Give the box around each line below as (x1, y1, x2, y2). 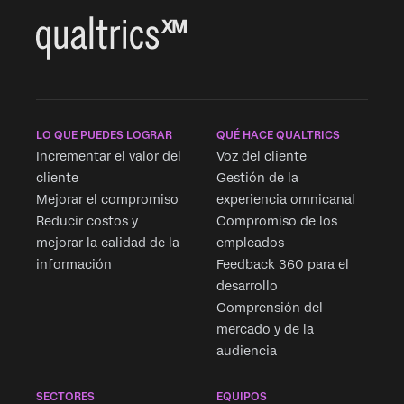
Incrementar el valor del (36, 149, 181, 164)
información (36, 257, 112, 272)
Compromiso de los (216, 214, 337, 229)
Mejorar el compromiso (36, 192, 179, 207)
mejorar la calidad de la (36, 235, 179, 251)
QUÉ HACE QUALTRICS (216, 129, 340, 142)
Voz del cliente (216, 149, 307, 164)
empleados (216, 235, 284, 251)
